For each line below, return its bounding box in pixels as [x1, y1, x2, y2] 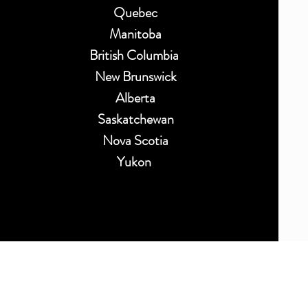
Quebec [113, 3, 158, 23]
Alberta [115, 88, 156, 108]
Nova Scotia [102, 131, 169, 151]
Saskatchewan [97, 109, 174, 129]
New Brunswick [94, 67, 177, 87]
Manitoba [109, 24, 162, 44]
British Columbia [89, 45, 182, 65]
